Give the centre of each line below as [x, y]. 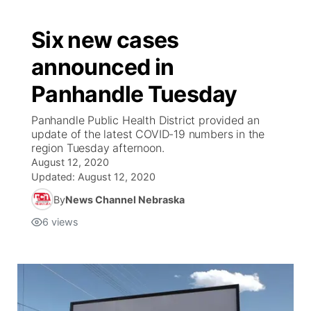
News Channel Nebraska [125, 199]
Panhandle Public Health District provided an [146, 120]
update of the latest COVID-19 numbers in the [148, 134]
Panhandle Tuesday [134, 94]
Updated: [54, 177]
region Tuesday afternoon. [98, 148]
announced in [103, 67]
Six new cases [105, 40]
